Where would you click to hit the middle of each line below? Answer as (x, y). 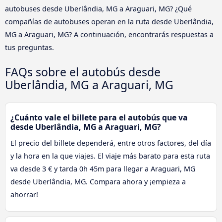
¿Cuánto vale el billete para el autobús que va (99, 117)
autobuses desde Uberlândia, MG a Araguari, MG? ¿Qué (98, 8)
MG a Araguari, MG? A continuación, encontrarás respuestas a (109, 34)
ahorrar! (24, 194)
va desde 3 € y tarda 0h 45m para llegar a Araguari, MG (103, 168)
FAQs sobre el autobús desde (83, 72)
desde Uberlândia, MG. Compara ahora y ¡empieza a (98, 181)
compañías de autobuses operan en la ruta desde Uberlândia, (109, 21)
